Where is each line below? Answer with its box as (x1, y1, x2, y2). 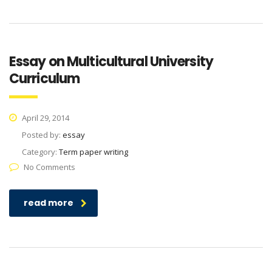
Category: (22, 146, 59, 158)
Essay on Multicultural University (9, 52, 213, 72)
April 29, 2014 (20, 112, 69, 124)
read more (24, 197, 73, 209)
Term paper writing (59, 146, 128, 158)
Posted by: (22, 129, 63, 141)
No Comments (24, 161, 75, 173)
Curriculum (9, 69, 80, 89)
